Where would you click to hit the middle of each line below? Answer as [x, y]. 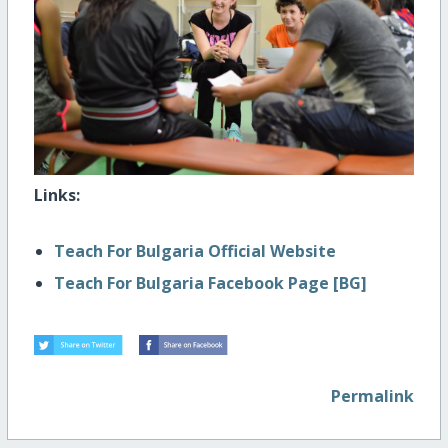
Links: [56, 195]
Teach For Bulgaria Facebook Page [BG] [210, 283]
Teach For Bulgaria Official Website [194, 251]
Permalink [373, 395]
